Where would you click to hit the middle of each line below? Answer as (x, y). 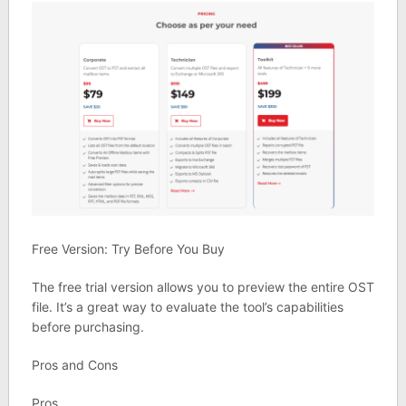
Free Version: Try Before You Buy (128, 249)
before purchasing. (87, 327)
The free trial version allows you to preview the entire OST (203, 287)
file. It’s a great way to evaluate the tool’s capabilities (187, 307)
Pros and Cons (74, 365)
